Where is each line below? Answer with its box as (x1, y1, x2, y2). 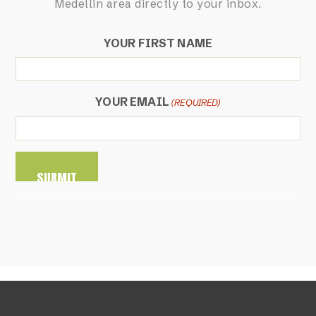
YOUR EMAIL (95, 94, 169, 109)
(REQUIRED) (171, 96, 221, 108)
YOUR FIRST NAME (103, 36, 213, 51)
